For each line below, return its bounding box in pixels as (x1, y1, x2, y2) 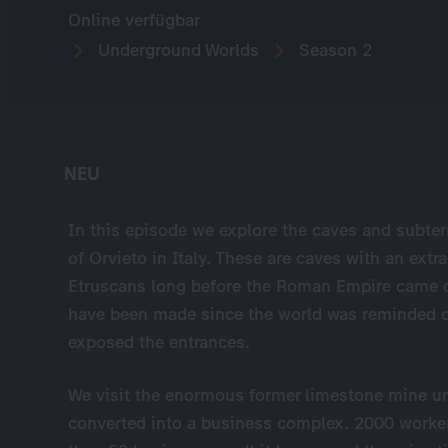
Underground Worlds (93, 40, 259, 60)
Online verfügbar (68, 10, 200, 30)
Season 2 (294, 40, 372, 60)
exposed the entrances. (68, 332, 250, 352)
